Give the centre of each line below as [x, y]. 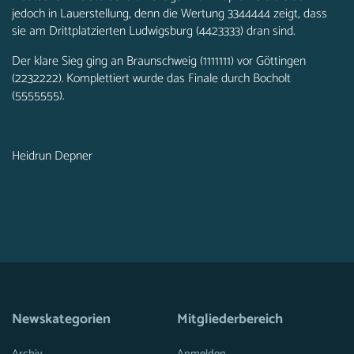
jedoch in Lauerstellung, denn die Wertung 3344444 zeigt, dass [169, 14]
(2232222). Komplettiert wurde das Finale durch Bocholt [151, 79]
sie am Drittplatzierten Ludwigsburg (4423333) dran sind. [153, 31]
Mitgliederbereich [230, 320]
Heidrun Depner [52, 156]
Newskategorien [61, 320]
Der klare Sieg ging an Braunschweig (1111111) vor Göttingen [159, 61]
